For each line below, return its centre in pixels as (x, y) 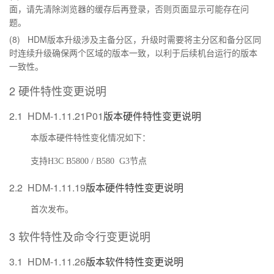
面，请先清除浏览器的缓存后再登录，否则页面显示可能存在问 (129, 10)
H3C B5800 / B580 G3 (89, 161)
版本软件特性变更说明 (135, 262)
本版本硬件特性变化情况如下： (91, 138)
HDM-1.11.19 (57, 188)
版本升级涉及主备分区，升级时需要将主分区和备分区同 (154, 40)
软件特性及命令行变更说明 (84, 238)
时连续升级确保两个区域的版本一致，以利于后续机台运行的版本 (133, 54)
